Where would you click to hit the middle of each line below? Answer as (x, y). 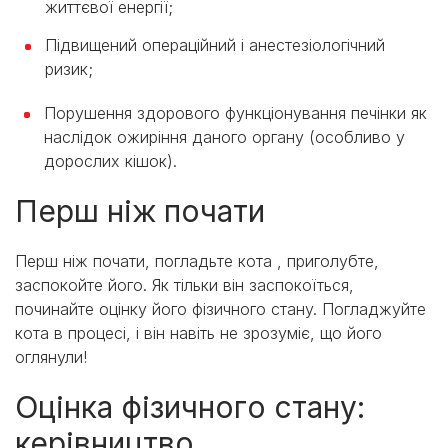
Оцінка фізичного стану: (190, 407)
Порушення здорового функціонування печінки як (235, 113)
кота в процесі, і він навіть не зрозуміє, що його (198, 333)
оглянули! (51, 357)
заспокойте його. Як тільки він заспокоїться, (184, 285)
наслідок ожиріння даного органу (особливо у (224, 137)
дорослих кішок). (110, 161)
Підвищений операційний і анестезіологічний (215, 45)
